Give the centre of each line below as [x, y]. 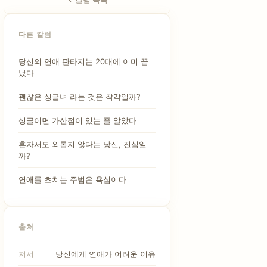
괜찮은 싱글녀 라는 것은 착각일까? [80, 97]
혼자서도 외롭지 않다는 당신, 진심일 [83, 144]
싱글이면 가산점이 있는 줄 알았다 [77, 120]
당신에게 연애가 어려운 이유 [105, 254]
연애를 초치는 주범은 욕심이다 [72, 179]
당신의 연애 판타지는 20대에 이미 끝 [83, 61]
